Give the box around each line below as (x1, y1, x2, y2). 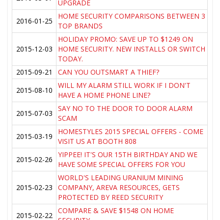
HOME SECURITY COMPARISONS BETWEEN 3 (58, 11, 206, 21)
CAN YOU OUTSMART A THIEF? (58, 67, 160, 77)
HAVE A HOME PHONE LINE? (58, 90, 151, 100)
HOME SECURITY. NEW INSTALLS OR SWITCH (58, 44, 206, 54)
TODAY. (58, 54, 83, 64)
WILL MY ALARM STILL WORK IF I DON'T (58, 81, 191, 90)
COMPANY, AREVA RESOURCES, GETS (58, 183, 180, 192)
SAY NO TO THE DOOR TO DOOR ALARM (58, 104, 193, 113)
